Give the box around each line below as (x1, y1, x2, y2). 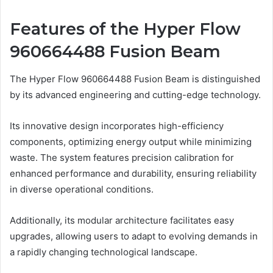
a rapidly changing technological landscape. (10, 246, 197, 258)
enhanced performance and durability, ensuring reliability (10, 167, 257, 179)
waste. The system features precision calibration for (10, 151, 234, 163)
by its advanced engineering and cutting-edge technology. (10, 88, 261, 101)
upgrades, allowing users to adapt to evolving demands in (10, 230, 258, 242)
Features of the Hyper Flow (10, 19, 241, 40)
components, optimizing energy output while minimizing (10, 135, 252, 147)
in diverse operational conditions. (10, 183, 154, 195)
